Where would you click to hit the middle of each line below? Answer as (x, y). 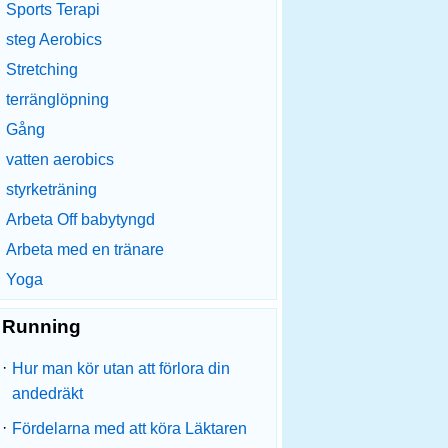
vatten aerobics (60, 159)
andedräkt (47, 393)
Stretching (42, 69)
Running (41, 326)
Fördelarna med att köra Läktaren (129, 428)
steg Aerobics (54, 39)
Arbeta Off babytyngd (80, 219)
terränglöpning (57, 99)
